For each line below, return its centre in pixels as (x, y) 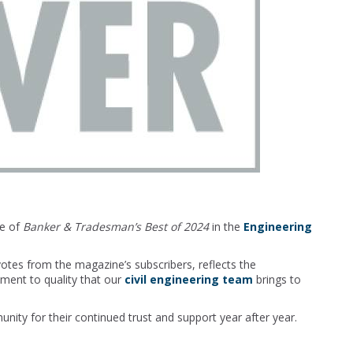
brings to (277, 279)
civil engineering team (189, 279)
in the (227, 227)
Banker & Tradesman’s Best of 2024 (116, 227)
